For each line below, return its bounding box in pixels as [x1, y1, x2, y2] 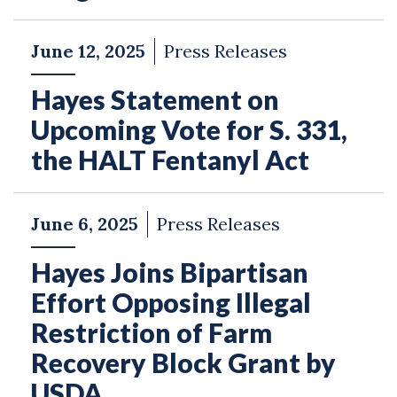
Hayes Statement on [31, 83, 279, 115]
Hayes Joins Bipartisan [31, 256, 308, 288]
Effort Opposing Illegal [31, 286, 311, 318]
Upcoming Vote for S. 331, [31, 113, 347, 145]
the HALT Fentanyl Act [31, 144, 309, 175]
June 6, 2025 [31, 213, 138, 235]
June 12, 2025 [31, 40, 145, 62]
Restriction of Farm [31, 316, 272, 348]
